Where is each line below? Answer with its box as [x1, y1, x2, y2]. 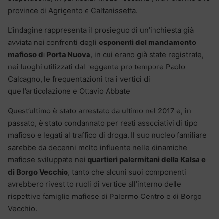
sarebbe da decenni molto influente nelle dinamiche [8, 142, 187, 152]
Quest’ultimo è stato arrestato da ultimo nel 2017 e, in [8, 106, 191, 115]
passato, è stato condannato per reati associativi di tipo [8, 118, 197, 128]
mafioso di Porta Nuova [8, 49, 90, 59]
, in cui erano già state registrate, [90, 49, 204, 59]
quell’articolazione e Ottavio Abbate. [8, 86, 132, 96]
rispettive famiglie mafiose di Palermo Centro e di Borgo [8, 191, 202, 201]
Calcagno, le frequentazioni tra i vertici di [8, 74, 150, 84]
